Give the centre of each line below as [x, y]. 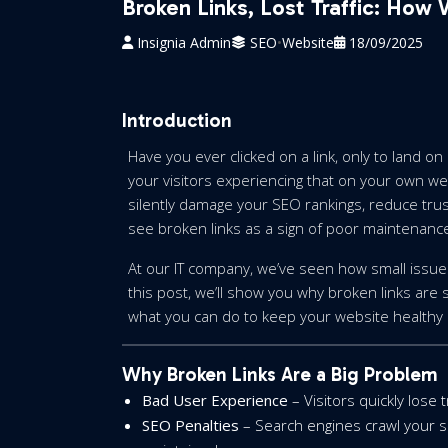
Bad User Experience [215, 400]
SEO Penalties [190, 425]
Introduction [177, 120]
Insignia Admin [184, 42]
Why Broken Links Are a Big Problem [280, 374]
